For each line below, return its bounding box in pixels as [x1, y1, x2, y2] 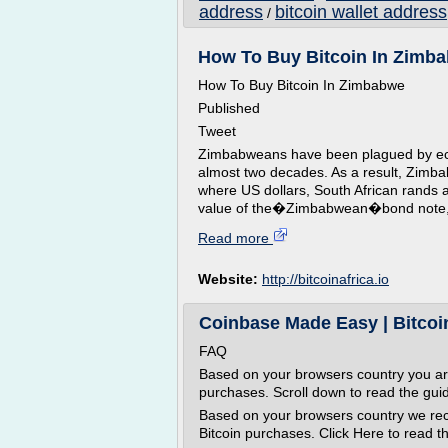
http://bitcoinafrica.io [262, 271, 389, 287]
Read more [198, 230, 273, 246]
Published [198, 100, 260, 116]
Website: [198, 271, 262, 287]
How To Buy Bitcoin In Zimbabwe [198, 77, 405, 93]
